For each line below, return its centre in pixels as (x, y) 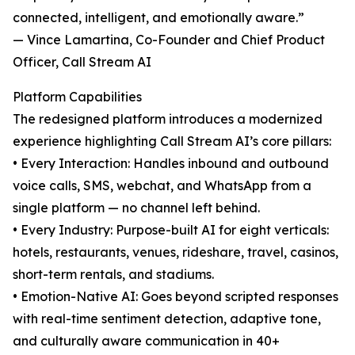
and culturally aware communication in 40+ (146, 341)
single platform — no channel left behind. (136, 208)
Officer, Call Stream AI (82, 62)
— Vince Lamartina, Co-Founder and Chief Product (169, 40)
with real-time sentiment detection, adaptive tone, (167, 319)
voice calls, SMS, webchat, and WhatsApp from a (162, 186)
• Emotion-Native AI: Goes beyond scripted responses (176, 297)
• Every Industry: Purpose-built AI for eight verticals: (171, 230)
